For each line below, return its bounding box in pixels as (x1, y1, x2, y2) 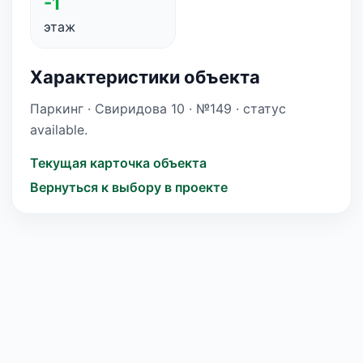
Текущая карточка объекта (30, 155, 207, 171)
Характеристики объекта (30, 66, 260, 88)
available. (30, 122, 88, 138)
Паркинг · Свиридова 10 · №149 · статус (30, 100, 286, 117)
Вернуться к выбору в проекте (30, 179, 228, 195)
